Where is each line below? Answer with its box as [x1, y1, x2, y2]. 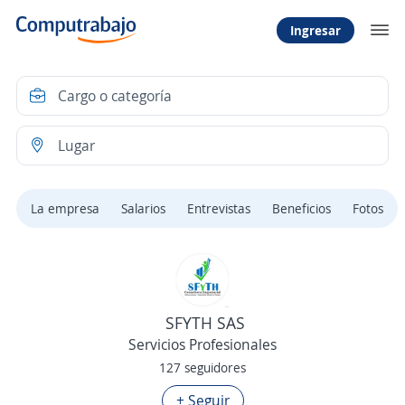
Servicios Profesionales [128, 334, 277, 354]
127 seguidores [159, 359, 246, 376]
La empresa [31, 200, 99, 217]
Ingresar [290, 21, 341, 39]
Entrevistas [187, 200, 250, 217]
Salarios [121, 200, 165, 217]
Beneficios [272, 200, 331, 217]
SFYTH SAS [165, 312, 245, 334]
